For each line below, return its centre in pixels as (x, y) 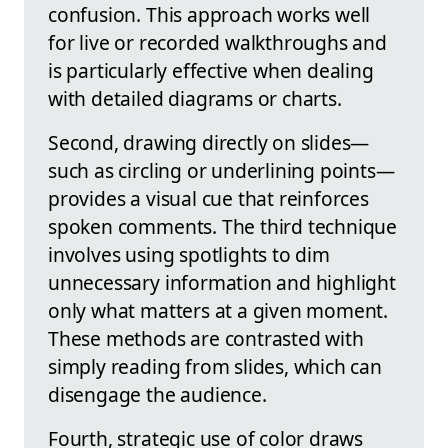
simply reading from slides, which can (215, 367)
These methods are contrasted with (206, 339)
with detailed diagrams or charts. (195, 99)
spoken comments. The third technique (223, 227)
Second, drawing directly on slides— (209, 143)
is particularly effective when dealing (211, 71)
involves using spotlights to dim (189, 255)
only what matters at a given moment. (218, 311)
